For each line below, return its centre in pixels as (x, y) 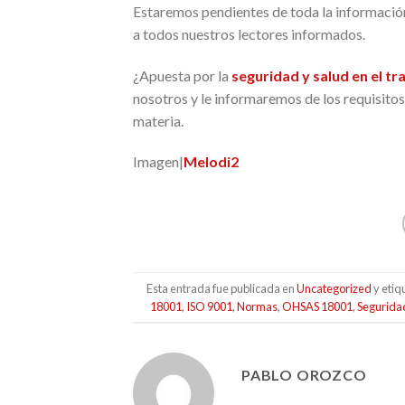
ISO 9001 (210, 306)
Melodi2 (211, 162)
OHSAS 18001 (318, 306)
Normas (258, 306)
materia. (158, 120)
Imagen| (158, 162)
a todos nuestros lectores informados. (249, 33)
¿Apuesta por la (182, 75)
